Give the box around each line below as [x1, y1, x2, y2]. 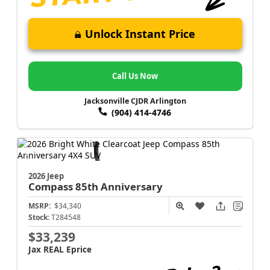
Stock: [28, 212, 49, 222]
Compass [28, 179, 75, 193]
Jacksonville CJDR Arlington [84, 95, 186, 106]
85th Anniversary [75, 179, 163, 193]
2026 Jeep [28, 170, 64, 181]
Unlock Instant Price [85, 26, 195, 41]
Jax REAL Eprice [28, 243, 92, 255]
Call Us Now [112, 71, 158, 82]
